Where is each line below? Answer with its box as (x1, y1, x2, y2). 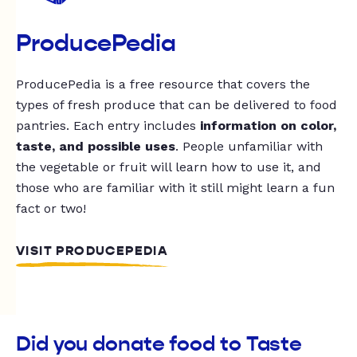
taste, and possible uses (16, 139, 175, 155)
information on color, (200, 118, 336, 134)
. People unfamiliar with (175, 139, 323, 155)
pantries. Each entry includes (16, 118, 200, 134)
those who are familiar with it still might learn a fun (16, 180, 335, 196)
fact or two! (16, 201, 86, 217)
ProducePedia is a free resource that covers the (16, 76, 310, 92)
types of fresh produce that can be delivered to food (16, 97, 337, 113)
